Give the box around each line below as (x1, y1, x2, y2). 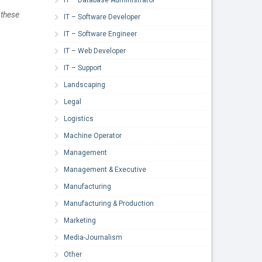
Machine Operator (64, 131, 122, 140)
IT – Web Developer (64, 46, 126, 55)
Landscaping (64, 80, 106, 89)
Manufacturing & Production (64, 199, 154, 208)
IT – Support (64, 63, 102, 72)
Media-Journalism (64, 233, 123, 242)
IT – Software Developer (64, 12, 141, 21)
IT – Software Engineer (64, 29, 137, 38)
